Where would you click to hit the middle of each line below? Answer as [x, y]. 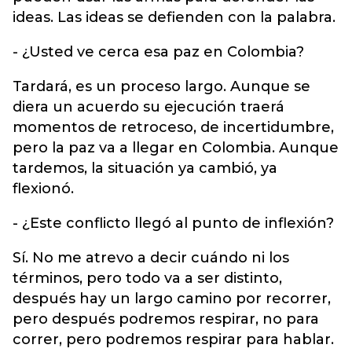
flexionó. [43, 189]
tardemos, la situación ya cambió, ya [145, 168]
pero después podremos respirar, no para [166, 319]
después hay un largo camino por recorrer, [172, 299]
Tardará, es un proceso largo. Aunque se [161, 86]
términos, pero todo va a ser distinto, [147, 278]
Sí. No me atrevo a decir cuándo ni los [151, 258]
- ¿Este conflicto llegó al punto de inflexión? [173, 223]
